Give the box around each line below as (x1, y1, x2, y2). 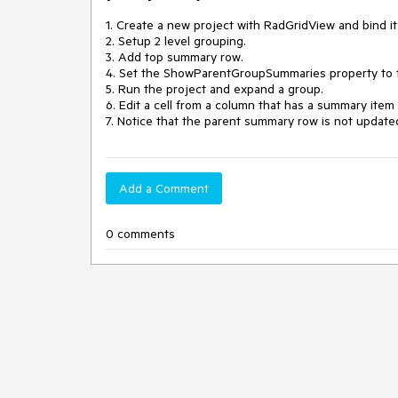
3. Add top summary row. (106, 49, 243, 65)
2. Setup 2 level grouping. (106, 33, 246, 49)
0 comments (106, 226, 175, 242)
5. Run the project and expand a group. (106, 81, 323, 97)
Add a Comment (119, 180, 209, 196)
